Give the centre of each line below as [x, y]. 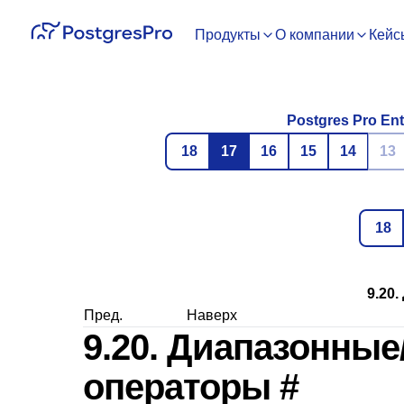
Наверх [212, 315]
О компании [315, 35]
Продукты [228, 35]
